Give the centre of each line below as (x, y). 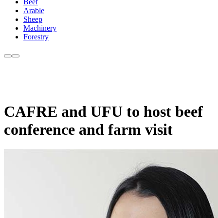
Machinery (40, 28)
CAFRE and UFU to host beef (103, 111)
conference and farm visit (88, 129)
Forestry (36, 37)
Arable (34, 11)
